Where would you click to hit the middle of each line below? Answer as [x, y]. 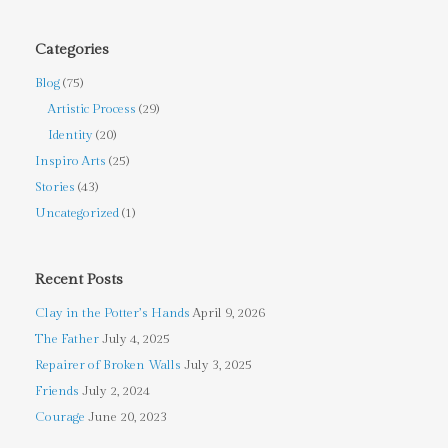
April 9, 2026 [229, 312]
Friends [57, 390]
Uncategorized [77, 212]
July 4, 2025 [136, 338]
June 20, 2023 [127, 416]
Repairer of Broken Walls [108, 364]
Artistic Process [92, 108]
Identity [70, 134]
